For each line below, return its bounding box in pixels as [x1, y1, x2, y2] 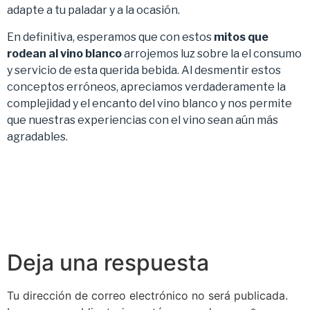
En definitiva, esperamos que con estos [7, 30, 212, 44]
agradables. [7, 129, 68, 143]
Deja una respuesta [7, 248, 209, 276]
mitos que [212, 30, 268, 44]
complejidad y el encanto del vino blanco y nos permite [7, 96, 292, 110]
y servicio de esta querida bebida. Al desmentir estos [7, 63, 281, 77]
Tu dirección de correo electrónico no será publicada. [7, 288, 288, 302]
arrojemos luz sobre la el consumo [122, 46, 302, 60]
